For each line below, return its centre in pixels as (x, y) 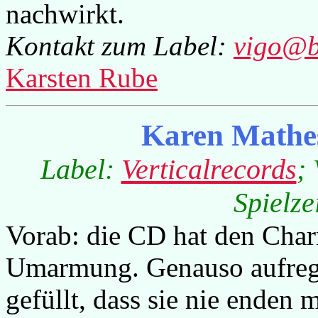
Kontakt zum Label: (120, 46)
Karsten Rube (82, 78)
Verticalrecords (209, 169)
